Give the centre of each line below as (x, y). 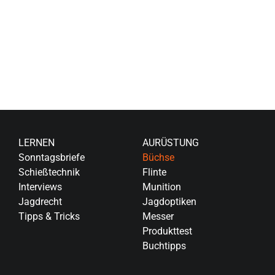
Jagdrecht (40, 201)
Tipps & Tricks (49, 216)
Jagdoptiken (169, 201)
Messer (158, 216)
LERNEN (36, 142)
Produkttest (167, 231)
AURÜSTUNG (170, 142)
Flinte (154, 172)
